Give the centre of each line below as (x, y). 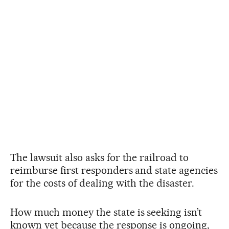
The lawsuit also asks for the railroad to (100, 157)
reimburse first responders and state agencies (114, 170)
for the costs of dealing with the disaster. (102, 183)
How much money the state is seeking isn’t (106, 212)
